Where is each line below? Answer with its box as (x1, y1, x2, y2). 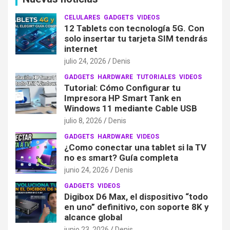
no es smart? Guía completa (64, 152, 178, 163)
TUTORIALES (137, 73, 176, 81)
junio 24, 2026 (64, 165, 109, 174)
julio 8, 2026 (64, 116, 102, 125)
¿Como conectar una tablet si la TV (64, 142, 206, 152)
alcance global (64, 212, 122, 222)
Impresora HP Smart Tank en (64, 92, 181, 103)
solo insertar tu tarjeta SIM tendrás (64, 33, 207, 44)
